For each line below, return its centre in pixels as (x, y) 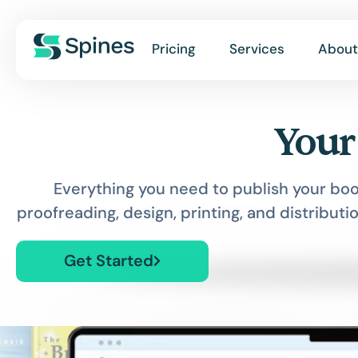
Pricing (174, 49)
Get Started (109, 261)
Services (257, 49)
